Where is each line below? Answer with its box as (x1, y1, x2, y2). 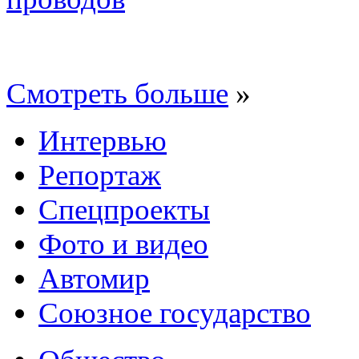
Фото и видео (38, 227, 208, 260)
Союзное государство (38, 296, 311, 329)
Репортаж (38, 158, 161, 192)
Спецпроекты (38, 192, 210, 226)
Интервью (38, 123, 167, 157)
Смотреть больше (6, 76, 228, 110)
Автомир (38, 261, 150, 295)
